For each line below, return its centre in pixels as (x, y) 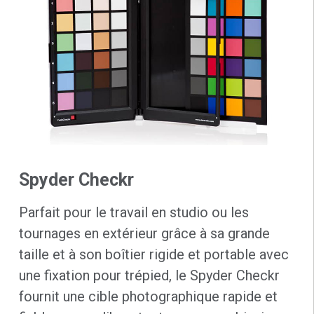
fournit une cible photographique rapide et (148, 297)
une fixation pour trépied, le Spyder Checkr (149, 276)
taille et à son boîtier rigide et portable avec (153, 255)
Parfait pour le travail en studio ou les (134, 213)
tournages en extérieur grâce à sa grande (144, 234)
